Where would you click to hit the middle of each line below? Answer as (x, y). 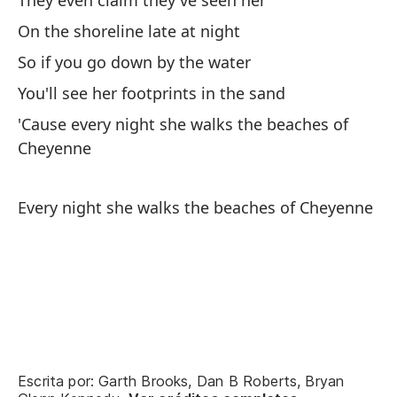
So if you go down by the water (134, 62)
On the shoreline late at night (129, 31)
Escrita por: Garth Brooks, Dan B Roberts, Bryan (181, 381)
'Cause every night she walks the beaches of (183, 124)
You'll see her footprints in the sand (152, 93)
